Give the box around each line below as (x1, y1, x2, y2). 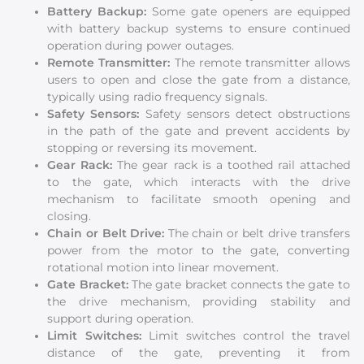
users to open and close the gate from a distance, (47, 73, 350, 87)
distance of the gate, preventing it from (47, 346, 350, 360)
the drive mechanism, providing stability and (47, 295, 350, 309)
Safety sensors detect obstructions (145, 107, 350, 121)
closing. (47, 210, 92, 223)
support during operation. (47, 312, 194, 326)
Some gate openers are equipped (152, 5, 350, 19)
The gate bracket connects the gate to (131, 278, 350, 292)
